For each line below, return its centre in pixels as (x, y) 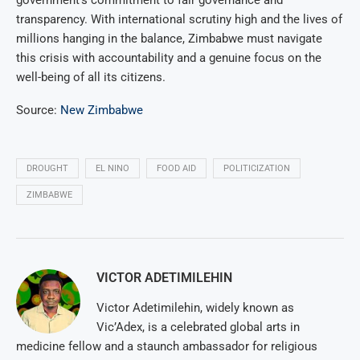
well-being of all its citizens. (91, 78)
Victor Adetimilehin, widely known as (195, 308)
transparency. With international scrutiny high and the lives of (179, 20)
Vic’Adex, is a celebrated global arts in (198, 327)
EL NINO (112, 169)
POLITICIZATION (257, 169)
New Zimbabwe (102, 110)
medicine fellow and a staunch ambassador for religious (167, 347)
